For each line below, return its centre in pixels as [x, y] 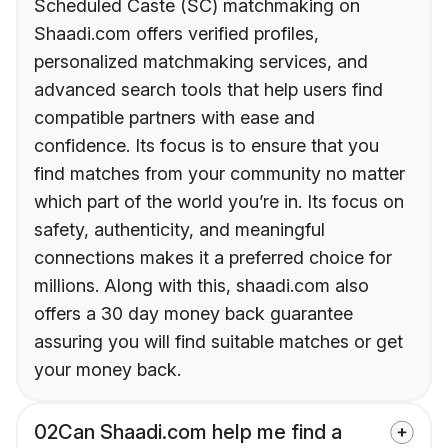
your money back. [107, 370]
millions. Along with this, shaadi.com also [201, 286]
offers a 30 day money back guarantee [193, 314]
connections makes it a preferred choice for [213, 258]
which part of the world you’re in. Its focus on [219, 202]
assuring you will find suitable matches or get [218, 342]
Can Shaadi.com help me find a [200, 432]
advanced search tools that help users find [208, 90]
